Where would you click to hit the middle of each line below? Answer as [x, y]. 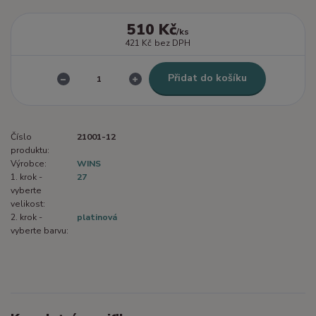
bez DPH [173, 43]
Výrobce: [29, 163]
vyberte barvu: [39, 230]
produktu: [30, 150]
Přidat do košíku [207, 78]
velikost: [28, 203]
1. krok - [26, 177]
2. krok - [26, 217]
